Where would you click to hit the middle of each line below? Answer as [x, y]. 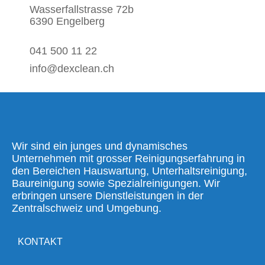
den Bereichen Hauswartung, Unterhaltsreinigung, [130, 171]
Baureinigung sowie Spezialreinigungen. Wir [116, 184]
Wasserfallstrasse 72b [82, 10]
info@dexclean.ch [72, 69]
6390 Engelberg [67, 22]
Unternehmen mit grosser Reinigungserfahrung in [128, 159]
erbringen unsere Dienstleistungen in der [108, 196]
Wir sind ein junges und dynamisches [100, 146]
